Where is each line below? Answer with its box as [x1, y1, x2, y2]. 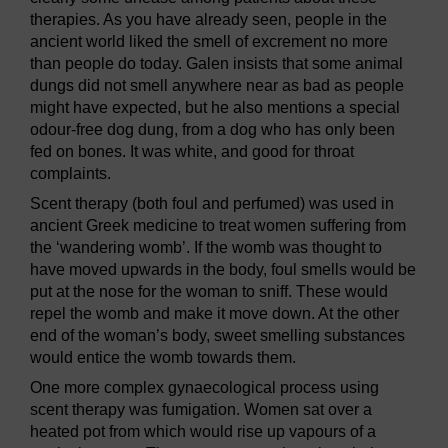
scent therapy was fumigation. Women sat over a [30, 401, 372, 419]
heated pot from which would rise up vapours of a [30, 423, 376, 441]
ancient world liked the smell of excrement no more [30, 33, 388, 51]
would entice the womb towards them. [30, 349, 296, 367]
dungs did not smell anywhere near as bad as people [30, 77, 404, 95]
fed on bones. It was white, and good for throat [30, 143, 354, 161]
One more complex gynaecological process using [30, 379, 379, 397]
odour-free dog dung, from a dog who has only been [30, 121, 395, 139]
